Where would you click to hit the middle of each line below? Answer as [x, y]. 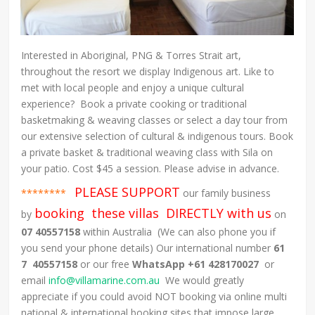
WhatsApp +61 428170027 [196, 264]
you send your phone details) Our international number [148, 248]
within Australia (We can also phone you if [178, 232]
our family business [226, 193]
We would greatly [202, 281]
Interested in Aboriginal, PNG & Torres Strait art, [131, 56]
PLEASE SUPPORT [128, 192]
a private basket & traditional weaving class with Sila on [147, 153]
